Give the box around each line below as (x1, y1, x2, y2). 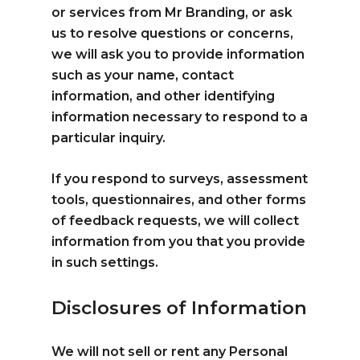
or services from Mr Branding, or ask (51, 4, 293, 20)
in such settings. (51, 255, 159, 270)
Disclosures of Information (51, 296, 308, 319)
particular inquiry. (51, 129, 166, 145)
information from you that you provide (51, 234, 306, 249)
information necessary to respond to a (51, 108, 309, 125)
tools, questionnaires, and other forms (51, 192, 307, 207)
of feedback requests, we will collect (51, 213, 300, 228)
